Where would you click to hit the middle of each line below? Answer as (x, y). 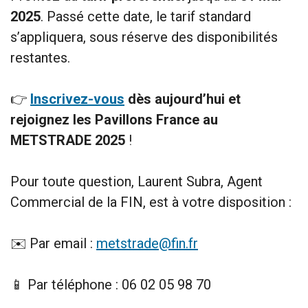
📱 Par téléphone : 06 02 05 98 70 (111, 285)
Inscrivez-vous (77, 99)
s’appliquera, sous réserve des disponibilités (144, 37)
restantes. (40, 58)
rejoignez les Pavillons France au (114, 120)
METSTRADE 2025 (68, 141)
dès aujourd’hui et (183, 99)
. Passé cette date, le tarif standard (146, 17)
